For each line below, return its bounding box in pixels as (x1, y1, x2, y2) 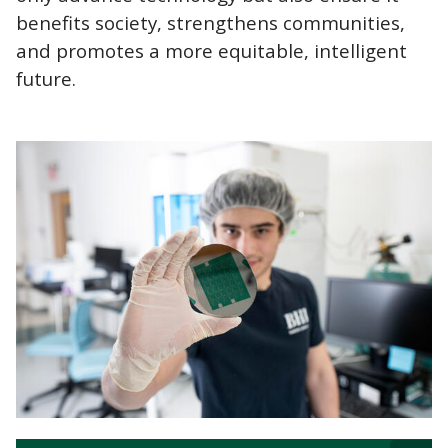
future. (16, 65, 76, 91)
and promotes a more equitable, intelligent (16, 37, 407, 63)
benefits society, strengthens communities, (16, 9, 405, 35)
